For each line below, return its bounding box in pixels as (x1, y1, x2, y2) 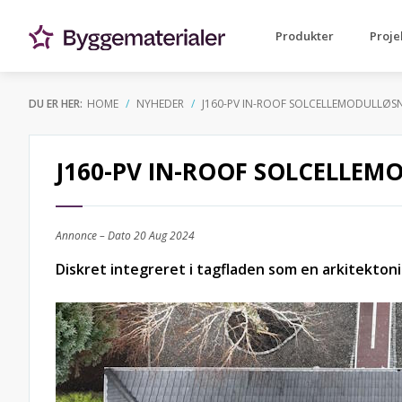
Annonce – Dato (56, 228, 134, 243)
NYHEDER (136, 96, 184, 111)
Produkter (275, 28, 334, 44)
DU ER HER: (29, 96, 83, 111)
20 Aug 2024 (134, 228, 195, 243)
